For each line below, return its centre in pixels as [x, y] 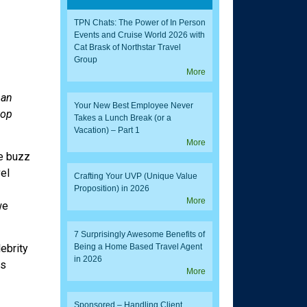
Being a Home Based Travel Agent [138, 247]
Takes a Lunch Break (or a [123, 118]
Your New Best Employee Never [134, 106]
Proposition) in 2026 [112, 189]
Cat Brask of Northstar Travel [128, 48]
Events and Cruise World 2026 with [140, 35]
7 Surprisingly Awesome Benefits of [140, 235]
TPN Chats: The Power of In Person [140, 23]
